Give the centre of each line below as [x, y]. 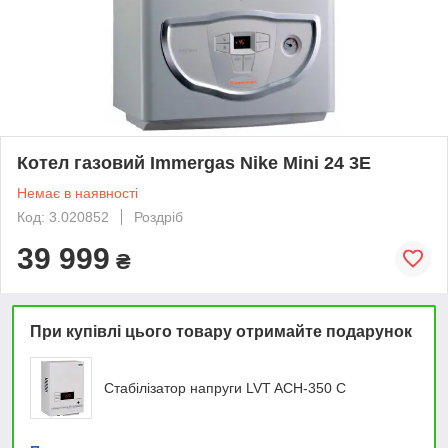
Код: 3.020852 [63, 216]
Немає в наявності [77, 192]
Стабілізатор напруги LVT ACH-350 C [225, 387]
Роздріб [158, 216]
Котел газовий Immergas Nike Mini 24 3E [194, 162]
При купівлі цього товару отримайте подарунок [221, 331]
